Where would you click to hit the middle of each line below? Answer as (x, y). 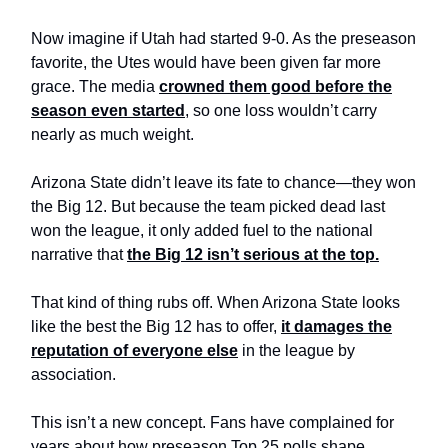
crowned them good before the (275, 87)
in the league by (296, 351)
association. (73, 375)
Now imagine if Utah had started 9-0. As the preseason (223, 39)
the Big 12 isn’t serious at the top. (253, 255)
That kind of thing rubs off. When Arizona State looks (215, 303)
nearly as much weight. (112, 135)
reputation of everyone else (134, 351)
